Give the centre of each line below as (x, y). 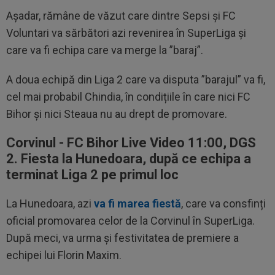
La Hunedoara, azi (50, 204)
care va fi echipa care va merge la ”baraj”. (106, 50)
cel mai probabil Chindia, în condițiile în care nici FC (128, 97)
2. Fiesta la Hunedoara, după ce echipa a (129, 159)
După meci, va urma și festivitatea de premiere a (122, 238)
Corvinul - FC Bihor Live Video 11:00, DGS (131, 143)
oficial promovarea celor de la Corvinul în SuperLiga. (130, 221)
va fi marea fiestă (137, 204)
